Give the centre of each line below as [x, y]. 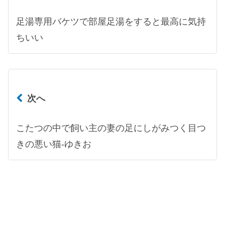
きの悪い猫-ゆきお [54, 144]
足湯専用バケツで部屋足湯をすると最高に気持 [111, 21]
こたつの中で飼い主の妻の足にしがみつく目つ [111, 128]
